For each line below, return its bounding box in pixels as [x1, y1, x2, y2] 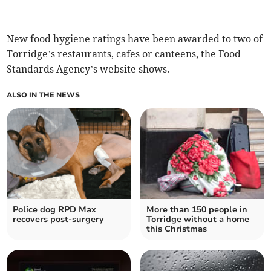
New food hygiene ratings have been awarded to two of [7, 32, 263, 45]
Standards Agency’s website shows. [7, 62, 170, 75]
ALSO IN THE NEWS [7, 90, 80, 100]
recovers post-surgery [13, 213, 105, 225]
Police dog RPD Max [13, 203, 97, 215]
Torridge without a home [146, 213, 249, 225]
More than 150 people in [146, 203, 247, 215]
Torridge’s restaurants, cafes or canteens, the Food [7, 47, 241, 60]
